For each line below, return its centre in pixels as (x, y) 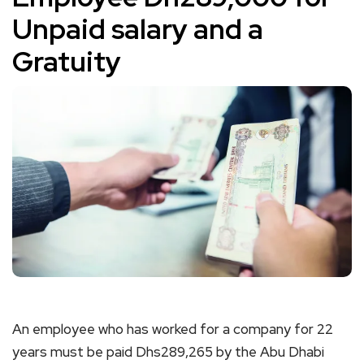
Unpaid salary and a (138, 29)
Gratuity (67, 61)
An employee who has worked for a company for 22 (173, 329)
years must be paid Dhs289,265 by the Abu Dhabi (168, 351)
